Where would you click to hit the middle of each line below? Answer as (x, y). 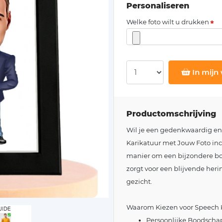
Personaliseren (158, 6)
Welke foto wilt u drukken (168, 22)
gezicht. (139, 181)
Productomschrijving (171, 113)
